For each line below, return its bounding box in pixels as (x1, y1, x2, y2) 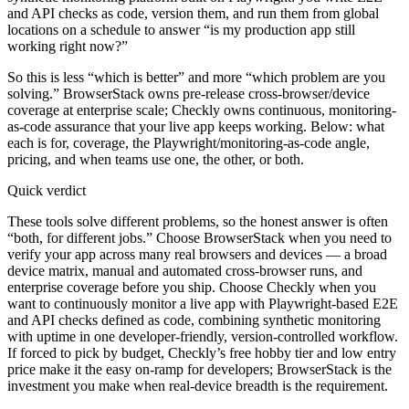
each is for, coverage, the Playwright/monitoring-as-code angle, (7, 134, 370, 151)
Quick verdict (7, 182, 86, 198)
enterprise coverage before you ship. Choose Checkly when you (7, 278, 376, 295)
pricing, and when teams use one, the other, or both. (7, 151, 304, 167)
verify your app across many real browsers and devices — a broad (7, 246, 387, 262)
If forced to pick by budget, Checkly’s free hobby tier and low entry (7, 344, 396, 361)
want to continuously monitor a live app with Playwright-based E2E (7, 295, 398, 311)
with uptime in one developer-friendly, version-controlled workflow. (7, 328, 398, 344)
